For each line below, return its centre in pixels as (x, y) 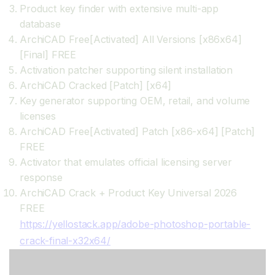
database (40, 24)
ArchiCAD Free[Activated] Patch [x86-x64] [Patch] (137, 131)
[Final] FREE (48, 55)
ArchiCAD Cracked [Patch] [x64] (96, 85)
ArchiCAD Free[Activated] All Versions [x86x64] (131, 39)
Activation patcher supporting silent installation (126, 70)
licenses (38, 116)
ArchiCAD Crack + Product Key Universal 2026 (129, 193)
